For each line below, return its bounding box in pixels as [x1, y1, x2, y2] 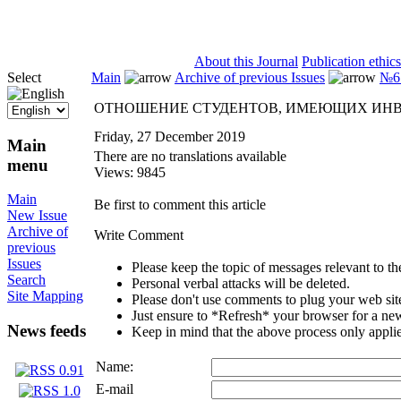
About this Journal [194, 54, 298, 69]
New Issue [7, 208, 67, 224]
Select [7, 70, 41, 85]
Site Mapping [7, 288, 83, 304]
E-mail [96, 381, 133, 397]
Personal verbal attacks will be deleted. [132, 276, 350, 291]
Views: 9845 [94, 165, 166, 180]
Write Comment [94, 227, 183, 243]
